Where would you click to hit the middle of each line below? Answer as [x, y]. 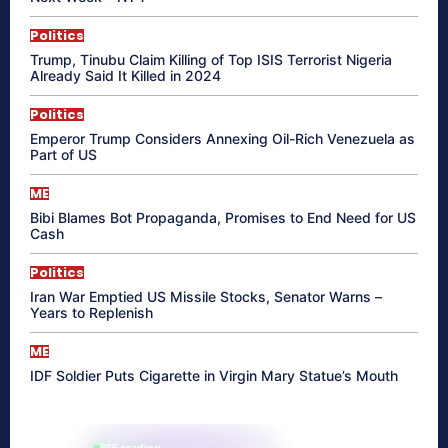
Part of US [63, 154]
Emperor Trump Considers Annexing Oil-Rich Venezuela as [222, 138]
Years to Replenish [91, 312]
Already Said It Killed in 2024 [125, 75]
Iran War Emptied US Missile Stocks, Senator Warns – [206, 296]
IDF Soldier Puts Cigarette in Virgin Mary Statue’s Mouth [214, 375]
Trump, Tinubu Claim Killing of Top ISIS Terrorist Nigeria [211, 59]
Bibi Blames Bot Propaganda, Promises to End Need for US [223, 217]
